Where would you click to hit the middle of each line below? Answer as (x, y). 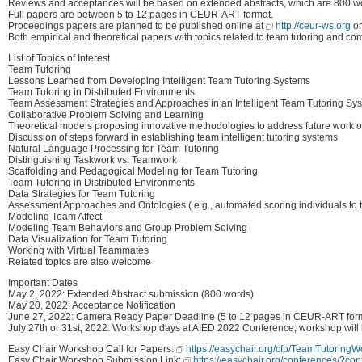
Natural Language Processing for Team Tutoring (114, 148)
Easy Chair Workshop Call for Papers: (92, 349)
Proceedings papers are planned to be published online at (137, 25)
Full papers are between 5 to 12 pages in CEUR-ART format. (141, 14)
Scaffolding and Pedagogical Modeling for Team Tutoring (133, 171)
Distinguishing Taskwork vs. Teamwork (93, 160)
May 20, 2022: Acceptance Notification (92, 305)
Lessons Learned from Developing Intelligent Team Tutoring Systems (159, 80)
